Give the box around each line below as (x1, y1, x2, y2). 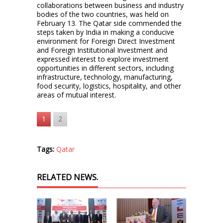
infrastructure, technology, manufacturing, (37, 72, 173, 82)
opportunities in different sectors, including (37, 63, 174, 73)
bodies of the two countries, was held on (37, 9, 169, 19)
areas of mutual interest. (37, 90, 116, 100)
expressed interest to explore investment (37, 54, 169, 64)
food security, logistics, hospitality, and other (37, 81, 181, 91)
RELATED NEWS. (37, 171, 98, 183)
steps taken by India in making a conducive (37, 27, 174, 37)
